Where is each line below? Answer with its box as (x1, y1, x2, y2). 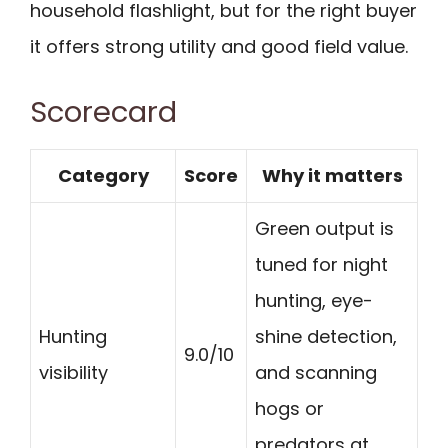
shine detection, (255, 324, 397, 350)
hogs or (255, 396, 324, 422)
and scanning (255, 360, 377, 386)
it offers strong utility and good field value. (30, 33, 408, 59)
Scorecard (30, 92, 177, 133)
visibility (39, 360, 108, 386)
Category (57, 163, 149, 189)
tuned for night (255, 252, 388, 278)
